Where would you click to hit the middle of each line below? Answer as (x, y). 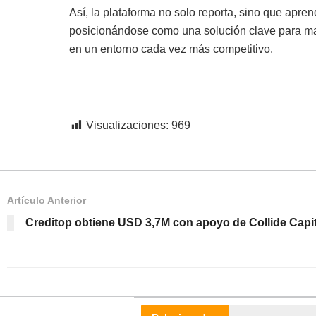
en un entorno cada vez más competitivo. (171, 49)
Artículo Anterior (47, 200)
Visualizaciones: (127, 125)
